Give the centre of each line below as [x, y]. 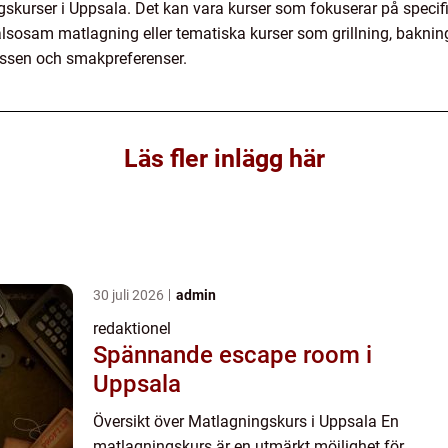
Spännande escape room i [232, 355]
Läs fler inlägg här [224, 158]
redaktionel [132, 328]
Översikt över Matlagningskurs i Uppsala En [246, 421]
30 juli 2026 [130, 295]
